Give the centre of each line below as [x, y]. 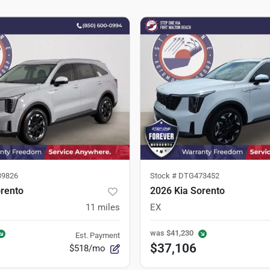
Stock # [164, 176]
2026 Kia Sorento [187, 191]
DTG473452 [199, 176]
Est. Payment [98, 236]
